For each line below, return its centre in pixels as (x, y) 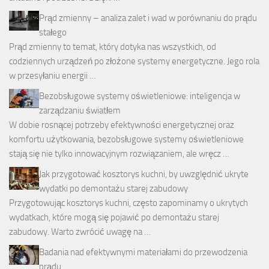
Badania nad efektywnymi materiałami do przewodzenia (143, 252)
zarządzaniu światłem (80, 111)
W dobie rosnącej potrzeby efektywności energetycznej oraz (122, 125)
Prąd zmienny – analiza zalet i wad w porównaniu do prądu (148, 18)
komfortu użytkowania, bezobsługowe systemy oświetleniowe (126, 140)
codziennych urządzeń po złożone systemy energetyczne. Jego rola (134, 62)
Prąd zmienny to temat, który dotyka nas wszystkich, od (113, 47)
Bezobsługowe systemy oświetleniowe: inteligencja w (140, 96)
